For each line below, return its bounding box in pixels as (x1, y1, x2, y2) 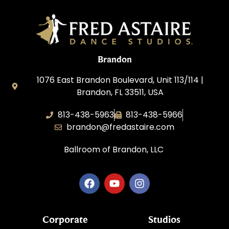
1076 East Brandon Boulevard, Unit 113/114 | (37, 74, 204, 86)
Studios (148, 214, 180, 225)
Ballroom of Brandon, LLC (63, 143, 166, 155)
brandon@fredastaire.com (66, 121, 174, 133)
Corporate (42, 214, 88, 225)
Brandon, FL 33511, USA (77, 86, 164, 98)
